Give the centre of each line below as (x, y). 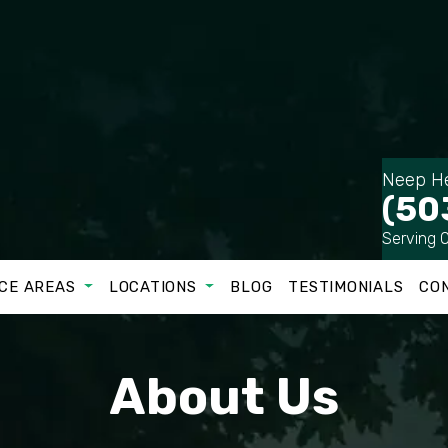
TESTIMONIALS (346, 287)
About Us (224, 397)
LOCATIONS (155, 287)
